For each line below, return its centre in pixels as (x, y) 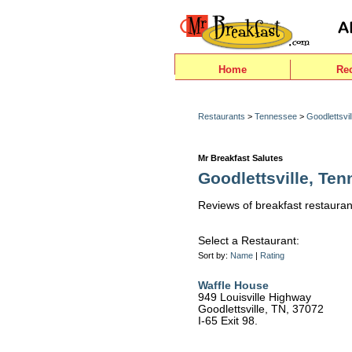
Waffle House (233, 286)
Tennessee (276, 116)
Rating (272, 255)
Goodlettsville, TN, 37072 (261, 309)
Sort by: (214, 255)
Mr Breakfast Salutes (240, 158)
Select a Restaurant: (249, 241)
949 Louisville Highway (255, 297)
